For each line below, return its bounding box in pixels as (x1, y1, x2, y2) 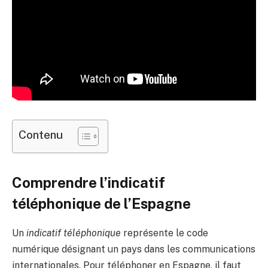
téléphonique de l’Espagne (12, 195, 191, 212)
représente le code (121, 227, 208, 239)
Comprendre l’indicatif (12, 174, 165, 191)
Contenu (19, 128, 63, 142)
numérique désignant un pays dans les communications (12, 243, 255, 255)
